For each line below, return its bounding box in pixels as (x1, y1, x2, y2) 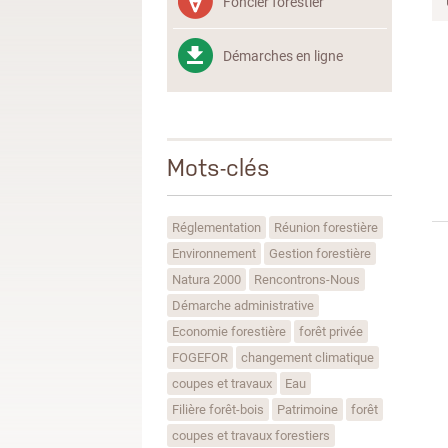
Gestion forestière (269, 244, 371, 262)
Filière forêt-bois (172, 400, 264, 418)
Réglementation (172, 218, 261, 236)
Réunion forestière (274, 218, 378, 236)
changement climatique (241, 348, 374, 366)
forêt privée (299, 322, 363, 340)
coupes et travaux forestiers (172, 426, 330, 444)
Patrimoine (277, 400, 338, 418)
